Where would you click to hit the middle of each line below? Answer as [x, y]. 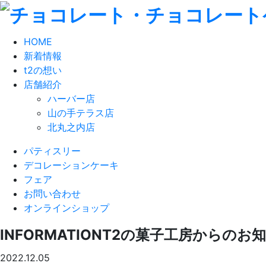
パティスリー [52, 151]
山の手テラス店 [81, 113]
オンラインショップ [66, 208]
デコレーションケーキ [71, 165]
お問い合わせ [52, 194]
